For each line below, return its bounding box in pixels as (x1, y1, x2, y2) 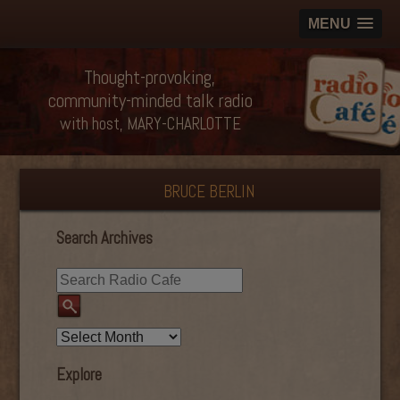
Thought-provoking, (84, 65, 216, 89)
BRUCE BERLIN (163, 180, 254, 203)
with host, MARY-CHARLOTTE (59, 112, 241, 135)
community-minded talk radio (47, 88, 253, 112)
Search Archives (55, 227, 153, 249)
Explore (55, 364, 102, 387)
